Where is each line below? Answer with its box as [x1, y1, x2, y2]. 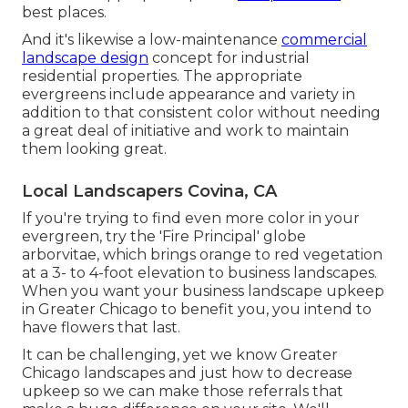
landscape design [22, 48, 148, 66]
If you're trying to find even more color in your [22, 209, 360, 227]
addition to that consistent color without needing [22, 103, 381, 121]
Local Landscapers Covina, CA [22, 180, 277, 201]
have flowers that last [22, 318, 178, 336]
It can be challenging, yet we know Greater [22, 345, 338, 363]
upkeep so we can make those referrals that [22, 382, 343, 400]
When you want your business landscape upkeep [22, 281, 384, 300]
